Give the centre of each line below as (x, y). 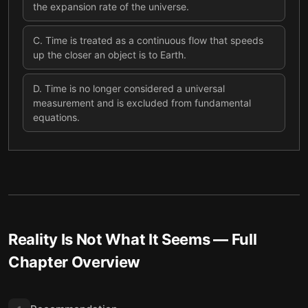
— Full (233, 239)
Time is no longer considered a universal (135, 88)
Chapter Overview (75, 262)
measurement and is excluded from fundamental (142, 103)
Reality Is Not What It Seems (109, 239)
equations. (56, 117)
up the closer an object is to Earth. (110, 55)
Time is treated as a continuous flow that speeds (154, 40)
